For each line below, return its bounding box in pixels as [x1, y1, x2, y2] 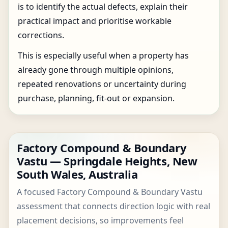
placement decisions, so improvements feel [17, 215, 184, 226]
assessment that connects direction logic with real [17, 201, 210, 212]
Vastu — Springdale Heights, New [17, 153, 197, 168]
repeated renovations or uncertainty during [18, 78, 186, 90]
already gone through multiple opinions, [18, 64, 174, 75]
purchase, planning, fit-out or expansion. [18, 93, 175, 104]
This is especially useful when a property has [18, 50, 189, 61]
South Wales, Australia [17, 166, 138, 182]
